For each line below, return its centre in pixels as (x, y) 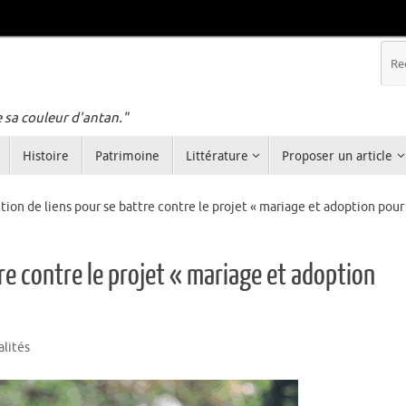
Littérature (217, 156)
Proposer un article (338, 156)
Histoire (45, 156)
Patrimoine (127, 156)
